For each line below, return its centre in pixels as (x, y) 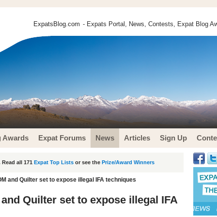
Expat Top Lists (54, 162)
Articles (137, 138)
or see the (88, 162)
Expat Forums (62, 138)
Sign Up (173, 138)
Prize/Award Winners (128, 162)
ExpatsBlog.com (57, 24)
